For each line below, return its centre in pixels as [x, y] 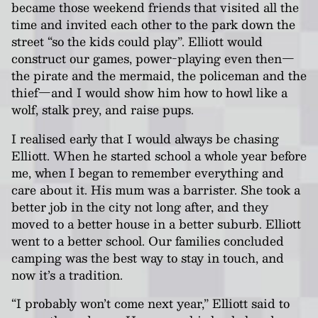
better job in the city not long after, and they [140, 206]
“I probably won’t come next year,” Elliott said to [150, 303]
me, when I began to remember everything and [148, 172]
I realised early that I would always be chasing [145, 138]
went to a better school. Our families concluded [148, 240]
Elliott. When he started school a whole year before [159, 155]
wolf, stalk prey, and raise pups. [103, 110]
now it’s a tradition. [67, 274]
